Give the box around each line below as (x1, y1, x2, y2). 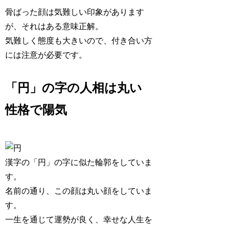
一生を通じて (5, 215, 55, 224)
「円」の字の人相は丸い (5, 81, 143, 95)
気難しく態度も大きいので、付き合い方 (5, 36, 153, 45)
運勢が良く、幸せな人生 (54, 215, 145, 224)
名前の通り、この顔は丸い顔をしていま (5, 187, 153, 196)
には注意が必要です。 (5, 51, 87, 60)
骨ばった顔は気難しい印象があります (5, 8, 145, 17)
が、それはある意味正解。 (5, 22, 104, 31)
